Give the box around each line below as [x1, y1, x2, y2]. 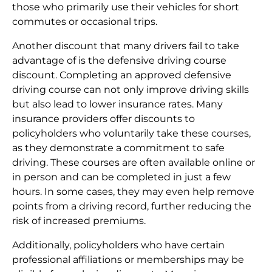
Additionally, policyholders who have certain [12, 239, 225, 251]
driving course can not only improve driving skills [12, 84, 249, 96]
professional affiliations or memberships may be [12, 254, 244, 266]
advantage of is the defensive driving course [12, 55, 226, 67]
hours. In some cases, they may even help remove [12, 186, 254, 198]
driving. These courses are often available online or [12, 157, 255, 169]
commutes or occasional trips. [12, 16, 157, 28]
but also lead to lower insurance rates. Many [12, 98, 223, 110]
